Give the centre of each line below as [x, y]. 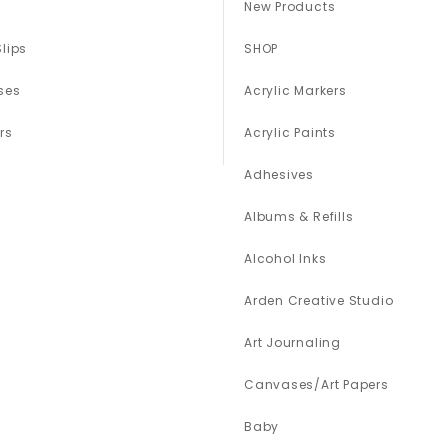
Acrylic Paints [289, 133]
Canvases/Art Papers [316, 385]
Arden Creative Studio [318, 301]
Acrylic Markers [295, 91]
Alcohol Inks [285, 259]
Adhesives [279, 175]
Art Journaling [292, 343]
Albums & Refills [298, 217]
